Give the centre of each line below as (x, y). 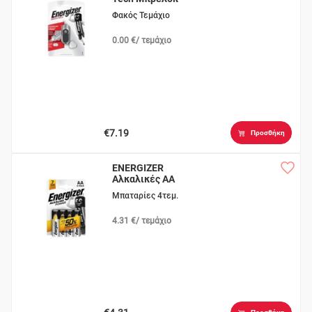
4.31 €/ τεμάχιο (142, 220)
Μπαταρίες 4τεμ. (146, 195)
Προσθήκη (267, 132)
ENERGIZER (138, 167)
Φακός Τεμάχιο (141, 16)
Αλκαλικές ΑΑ (144, 179)
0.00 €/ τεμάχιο (142, 41)
